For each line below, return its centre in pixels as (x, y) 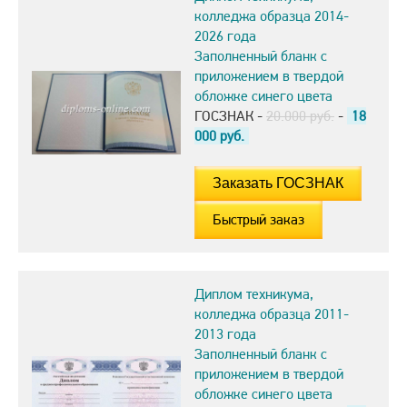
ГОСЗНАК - (230, 116)
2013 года (225, 334)
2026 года (225, 36)
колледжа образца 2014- (272, 16)
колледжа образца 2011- (272, 314)
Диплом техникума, (254, 294)
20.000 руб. (300, 116)
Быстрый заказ (258, 220)
